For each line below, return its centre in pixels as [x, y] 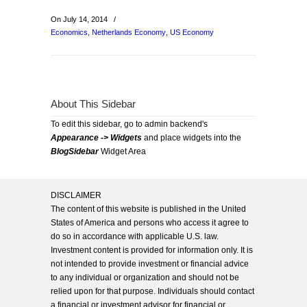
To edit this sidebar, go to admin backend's [129, 124]
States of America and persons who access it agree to [150, 223]
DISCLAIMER [76, 195]
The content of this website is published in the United [148, 209]
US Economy [192, 32]
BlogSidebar [75, 151]
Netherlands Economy [129, 32]
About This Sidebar [93, 104]
